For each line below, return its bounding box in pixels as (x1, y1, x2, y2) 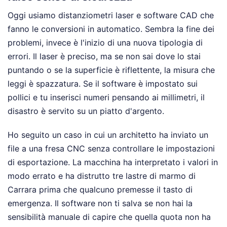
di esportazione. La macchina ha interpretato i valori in (8, 157, 218, 168)
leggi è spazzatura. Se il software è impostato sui (8, 79, 198, 89)
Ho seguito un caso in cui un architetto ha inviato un (8, 130, 208, 140)
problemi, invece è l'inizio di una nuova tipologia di (8, 37, 203, 48)
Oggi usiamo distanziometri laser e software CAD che (8, 10, 214, 21)
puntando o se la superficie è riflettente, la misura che (8, 65, 215, 75)
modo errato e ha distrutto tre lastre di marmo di (8, 171, 196, 181)
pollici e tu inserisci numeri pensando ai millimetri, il (8, 92, 205, 103)
